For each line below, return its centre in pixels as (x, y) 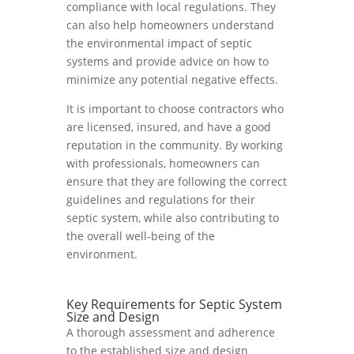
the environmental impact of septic (159, 43)
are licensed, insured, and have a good (169, 127)
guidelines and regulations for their (161, 200)
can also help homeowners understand (170, 25)
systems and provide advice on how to (168, 61)
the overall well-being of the (141, 236)
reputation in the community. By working (175, 145)
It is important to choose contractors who (175, 109)
